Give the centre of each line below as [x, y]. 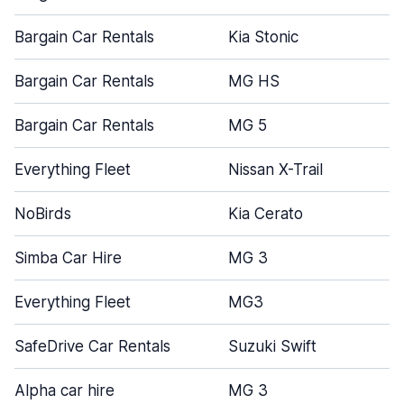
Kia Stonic [263, 37]
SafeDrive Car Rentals [92, 346]
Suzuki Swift [272, 346]
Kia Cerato [266, 214]
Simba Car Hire [68, 258]
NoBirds [43, 214]
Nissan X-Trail [275, 170]
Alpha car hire [64, 390]
